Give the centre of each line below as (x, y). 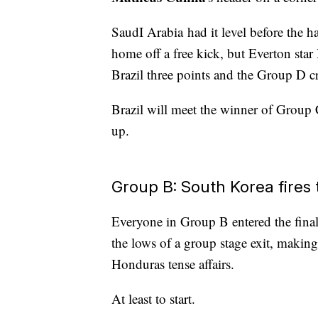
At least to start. (153, 299)
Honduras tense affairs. (173, 264)
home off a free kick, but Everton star (214, 53)
